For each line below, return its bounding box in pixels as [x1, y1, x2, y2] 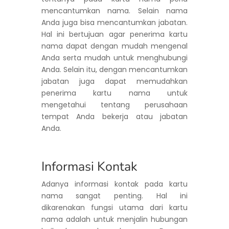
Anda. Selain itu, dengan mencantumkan [41, 64, 188, 75]
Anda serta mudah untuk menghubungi [41, 52, 188, 63]
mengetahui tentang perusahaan [41, 99, 188, 110]
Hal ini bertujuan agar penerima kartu [41, 29, 188, 39]
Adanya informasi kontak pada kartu [41, 178, 188, 189]
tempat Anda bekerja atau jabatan [41, 111, 188, 122]
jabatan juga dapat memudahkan [41, 76, 188, 86]
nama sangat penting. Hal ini [41, 190, 188, 201]
